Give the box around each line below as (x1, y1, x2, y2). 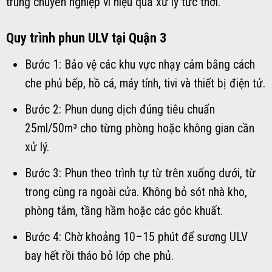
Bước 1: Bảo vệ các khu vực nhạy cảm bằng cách (24, 58, 255, 72)
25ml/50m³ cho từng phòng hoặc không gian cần (24, 121, 254, 136)
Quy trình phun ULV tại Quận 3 (6, 29, 166, 46)
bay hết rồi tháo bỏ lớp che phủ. (24, 248, 174, 263)
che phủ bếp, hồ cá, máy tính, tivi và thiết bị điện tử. (24, 76, 265, 91)
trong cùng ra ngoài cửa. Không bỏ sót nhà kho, (24, 185, 247, 199)
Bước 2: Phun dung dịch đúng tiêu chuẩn (24, 103, 215, 117)
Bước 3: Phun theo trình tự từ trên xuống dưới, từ (24, 166, 256, 180)
